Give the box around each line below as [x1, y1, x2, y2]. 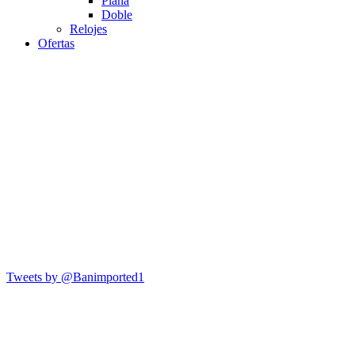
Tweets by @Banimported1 [6, 269, 144, 284]
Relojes [70, 21, 107, 36]
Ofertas [38, 36, 74, 50]
